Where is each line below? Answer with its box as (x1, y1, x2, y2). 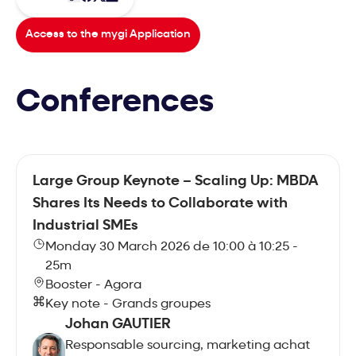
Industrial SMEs (33, 218, 138, 234)
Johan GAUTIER (64, 316, 171, 332)
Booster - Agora (45, 278, 141, 292)
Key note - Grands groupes (45, 297, 211, 311)
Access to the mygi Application (25, 28, 191, 41)
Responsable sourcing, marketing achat (64, 339, 310, 352)
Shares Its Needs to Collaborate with (33, 195, 288, 211)
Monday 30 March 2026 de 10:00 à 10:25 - (44, 240, 298, 253)
